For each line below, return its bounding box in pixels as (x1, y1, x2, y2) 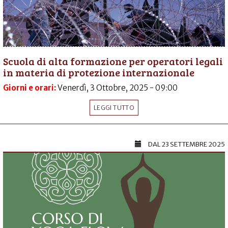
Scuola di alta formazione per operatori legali (3, 53, 223, 68)
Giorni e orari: (3, 82, 58, 93)
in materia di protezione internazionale (3, 65, 194, 79)
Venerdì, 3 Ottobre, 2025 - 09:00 (58, 82, 178, 93)
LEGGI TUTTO (94, 103, 134, 111)
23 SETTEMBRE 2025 (161, 139, 225, 149)
